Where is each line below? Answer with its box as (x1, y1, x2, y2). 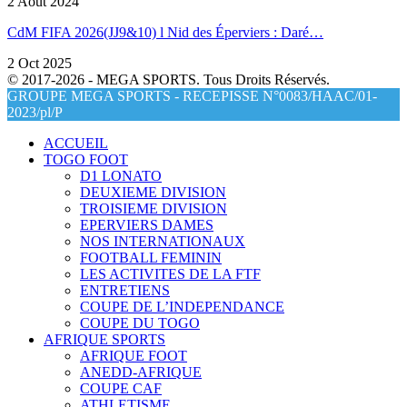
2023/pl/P (7, 104, 63, 120)
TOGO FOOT (44, 151, 128, 167)
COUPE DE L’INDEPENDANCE (80, 298, 284, 314)
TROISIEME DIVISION (80, 200, 227, 216)
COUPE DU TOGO (80, 314, 200, 331)
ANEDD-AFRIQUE (80, 363, 202, 380)
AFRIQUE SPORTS (44, 331, 165, 347)
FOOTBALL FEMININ (80, 249, 222, 265)
